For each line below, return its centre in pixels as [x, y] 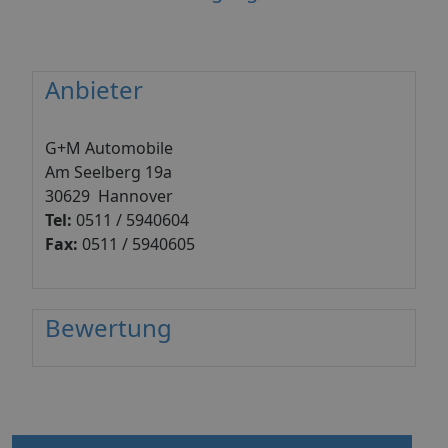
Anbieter [94, 89]
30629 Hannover [109, 195]
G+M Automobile [109, 147]
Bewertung [108, 327]
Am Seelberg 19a [108, 171]
